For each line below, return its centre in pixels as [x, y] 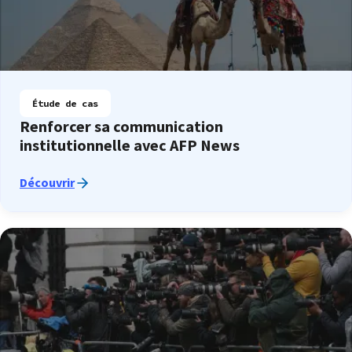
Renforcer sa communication [121, 126]
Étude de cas [65, 103]
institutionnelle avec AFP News [130, 145]
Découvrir [47, 182]
